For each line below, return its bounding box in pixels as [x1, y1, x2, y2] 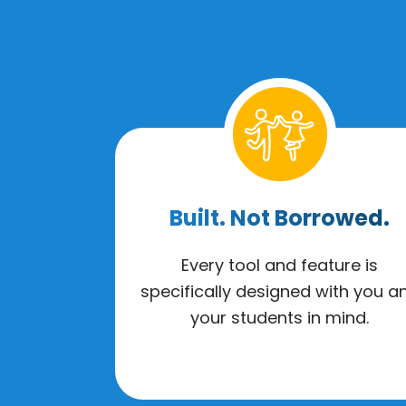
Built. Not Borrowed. [169, 202, 391, 233]
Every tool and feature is [181, 253, 379, 276]
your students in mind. [190, 305, 370, 329]
